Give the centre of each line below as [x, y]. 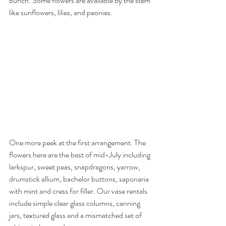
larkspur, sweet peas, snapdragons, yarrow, [75, 166]
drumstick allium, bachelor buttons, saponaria [80, 179]
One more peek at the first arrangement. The [78, 142]
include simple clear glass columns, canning [75, 203]
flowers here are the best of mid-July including [80, 154]
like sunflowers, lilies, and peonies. [61, 13]
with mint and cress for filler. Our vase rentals [79, 191]
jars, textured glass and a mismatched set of [76, 215]
